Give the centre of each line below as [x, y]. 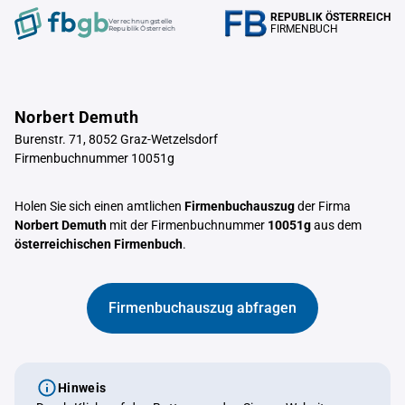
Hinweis [82, 388]
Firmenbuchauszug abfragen [202, 308]
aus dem [336, 225]
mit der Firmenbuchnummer [187, 225]
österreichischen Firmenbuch [99, 244]
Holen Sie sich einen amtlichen [99, 206]
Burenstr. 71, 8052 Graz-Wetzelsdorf [116, 139]
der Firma [323, 206]
